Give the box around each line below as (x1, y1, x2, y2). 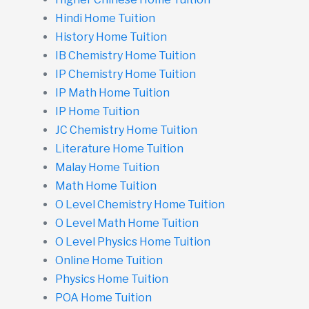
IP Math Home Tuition (55, 86, 170, 99)
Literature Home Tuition (55, 141, 183, 155)
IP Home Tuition (55, 104, 139, 118)
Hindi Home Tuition (55, 11, 155, 25)
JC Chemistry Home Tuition (55, 123, 197, 137)
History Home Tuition (55, 30, 167, 43)
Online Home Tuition (55, 253, 163, 267)
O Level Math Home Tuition (55, 216, 199, 230)
